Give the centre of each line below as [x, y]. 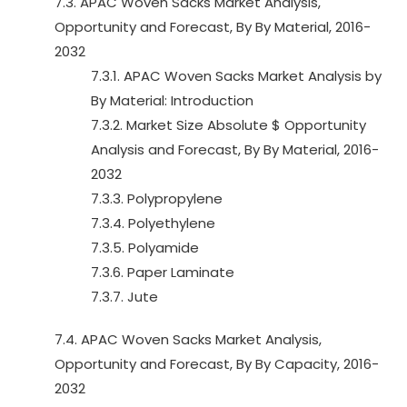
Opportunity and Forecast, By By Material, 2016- [213, 27]
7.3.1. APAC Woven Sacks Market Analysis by [236, 76]
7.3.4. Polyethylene [153, 223]
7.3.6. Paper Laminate [163, 272]
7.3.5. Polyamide [145, 248]
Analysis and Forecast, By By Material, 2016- [235, 149]
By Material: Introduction [172, 100]
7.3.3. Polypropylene [157, 199]
